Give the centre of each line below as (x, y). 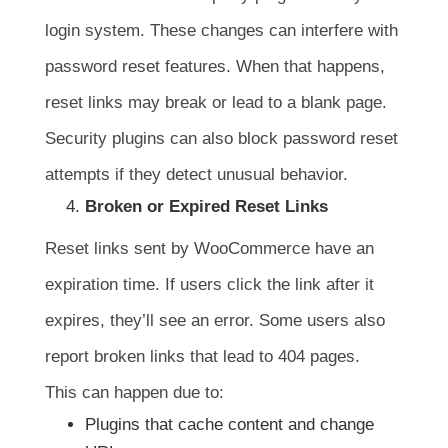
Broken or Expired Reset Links (206, 206)
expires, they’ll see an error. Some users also (215, 320)
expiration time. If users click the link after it (209, 284)
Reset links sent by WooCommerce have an (209, 248)
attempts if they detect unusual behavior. (196, 174)
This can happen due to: (134, 392)
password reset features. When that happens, (215, 66)
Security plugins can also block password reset (221, 138)
